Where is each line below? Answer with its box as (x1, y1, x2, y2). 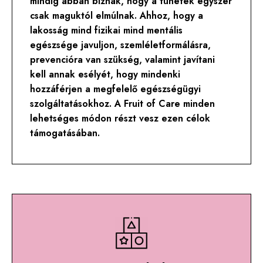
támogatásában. (30, 126, 100, 140)
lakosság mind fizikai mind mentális (30, 23, 183, 38)
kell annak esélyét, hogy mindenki (30, 68, 181, 82)
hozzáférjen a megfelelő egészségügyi (30, 82, 201, 96)
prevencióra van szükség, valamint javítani (30, 53, 215, 67)
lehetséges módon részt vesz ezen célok (30, 112, 211, 126)
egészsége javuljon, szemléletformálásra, (30, 38, 211, 52)
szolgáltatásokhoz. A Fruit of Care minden (30, 97, 215, 111)
